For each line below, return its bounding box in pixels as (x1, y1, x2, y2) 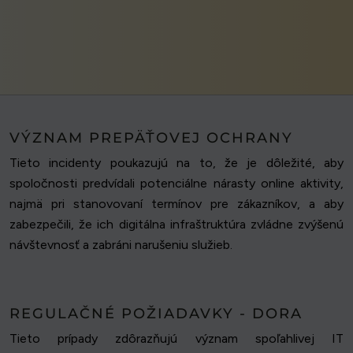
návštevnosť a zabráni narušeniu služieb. (9, 237, 232, 253)
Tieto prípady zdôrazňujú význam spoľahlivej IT (9, 331, 344, 347)
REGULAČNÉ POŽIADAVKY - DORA (9, 305, 303, 323)
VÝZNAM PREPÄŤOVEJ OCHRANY (9, 129, 293, 147)
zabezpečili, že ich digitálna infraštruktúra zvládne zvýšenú (9, 217, 344, 232)
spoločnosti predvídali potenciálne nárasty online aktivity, (9, 176, 344, 191)
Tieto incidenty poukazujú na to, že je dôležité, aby (9, 155, 344, 171)
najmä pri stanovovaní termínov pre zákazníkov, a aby (9, 196, 344, 212)
